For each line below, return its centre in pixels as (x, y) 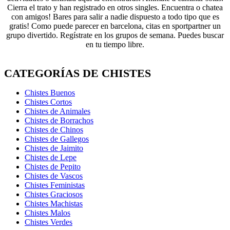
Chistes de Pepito (53, 167)
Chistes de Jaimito (54, 148)
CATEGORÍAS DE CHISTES (78, 73)
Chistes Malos (47, 213)
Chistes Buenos (50, 93)
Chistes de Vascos (54, 176)
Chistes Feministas (55, 185)
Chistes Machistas (54, 204)
